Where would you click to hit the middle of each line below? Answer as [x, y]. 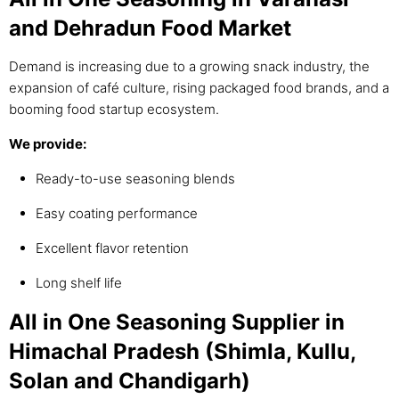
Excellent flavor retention [112, 248]
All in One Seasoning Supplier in [177, 322]
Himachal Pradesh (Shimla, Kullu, [182, 352]
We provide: [48, 144]
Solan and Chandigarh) [130, 381]
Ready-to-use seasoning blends [135, 179]
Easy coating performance [117, 214]
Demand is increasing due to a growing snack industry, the [189, 67]
